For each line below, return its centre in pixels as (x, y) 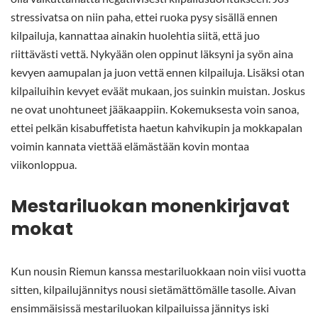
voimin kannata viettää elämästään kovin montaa (130, 146)
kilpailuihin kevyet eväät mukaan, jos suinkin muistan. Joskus (158, 90)
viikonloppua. (44, 164)
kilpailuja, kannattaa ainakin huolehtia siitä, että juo (135, 35)
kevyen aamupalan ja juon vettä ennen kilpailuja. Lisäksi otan (158, 72)
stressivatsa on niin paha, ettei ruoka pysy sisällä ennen (144, 16)
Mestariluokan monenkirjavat (150, 206)
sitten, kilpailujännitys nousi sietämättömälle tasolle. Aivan (153, 289)
